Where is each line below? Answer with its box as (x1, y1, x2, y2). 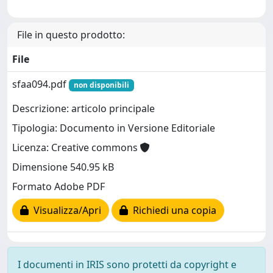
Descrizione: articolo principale (12, 102, 155, 116)
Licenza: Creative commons (12, 141, 140, 155)
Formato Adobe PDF (12, 180, 105, 194)
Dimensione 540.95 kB (12, 160, 114, 174)
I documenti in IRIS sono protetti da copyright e (18, 258, 236, 271)
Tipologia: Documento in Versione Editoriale (12, 121, 215, 135)
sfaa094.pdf (12, 77, 69, 91)
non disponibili (73, 80, 129, 90)
